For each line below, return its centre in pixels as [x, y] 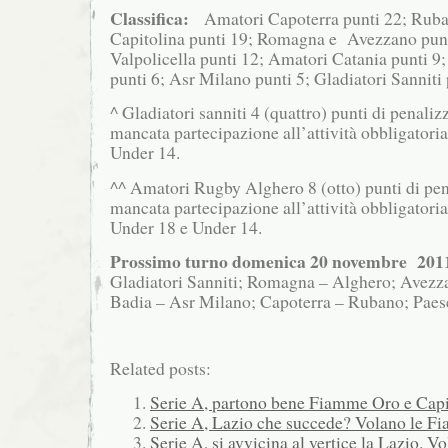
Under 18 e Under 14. [186, 226]
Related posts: [160, 368]
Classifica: [151, 18]
